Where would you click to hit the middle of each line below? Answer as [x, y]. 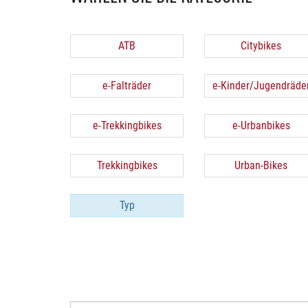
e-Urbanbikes [261, 125]
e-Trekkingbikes [127, 125]
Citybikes [261, 46]
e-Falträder [127, 86]
